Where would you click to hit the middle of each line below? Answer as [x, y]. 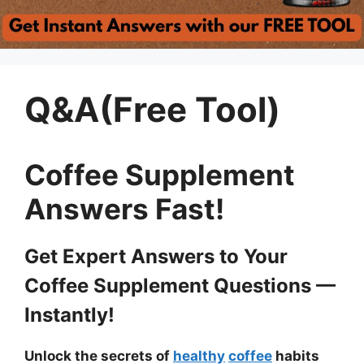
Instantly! [69, 315]
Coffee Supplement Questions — [180, 286]
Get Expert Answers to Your [156, 256]
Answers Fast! [124, 209]
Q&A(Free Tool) [152, 109]
